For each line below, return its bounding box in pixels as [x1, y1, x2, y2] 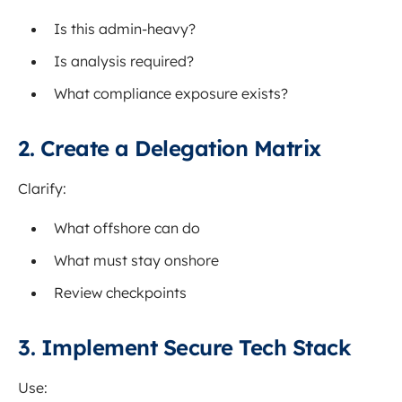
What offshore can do [54, 219, 200, 238]
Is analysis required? [54, 52, 194, 71]
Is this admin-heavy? [54, 20, 196, 39]
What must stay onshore [54, 251, 219, 270]
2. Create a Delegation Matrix [18, 135, 321, 162]
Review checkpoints [54, 284, 187, 302]
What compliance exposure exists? [54, 84, 288, 103]
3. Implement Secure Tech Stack [18, 334, 351, 362]
